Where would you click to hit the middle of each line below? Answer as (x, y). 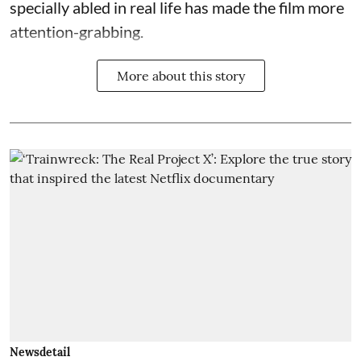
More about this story (180, 76)
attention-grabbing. (78, 32)
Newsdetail (40, 352)
